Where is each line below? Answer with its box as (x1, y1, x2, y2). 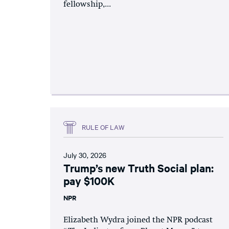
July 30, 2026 (63, 149, 106, 160)
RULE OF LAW (82, 122, 125, 131)
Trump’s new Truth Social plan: (63, 160, 214, 175)
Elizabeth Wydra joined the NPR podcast (63, 216, 213, 224)
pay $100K (63, 173, 114, 188)
